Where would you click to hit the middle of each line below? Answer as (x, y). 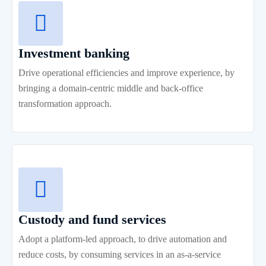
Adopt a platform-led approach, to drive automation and (123, 239)
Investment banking (74, 53)
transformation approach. (65, 104)
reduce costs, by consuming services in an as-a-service (120, 254)
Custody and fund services (92, 219)
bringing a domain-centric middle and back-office (111, 88)
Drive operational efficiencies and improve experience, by (126, 73)
